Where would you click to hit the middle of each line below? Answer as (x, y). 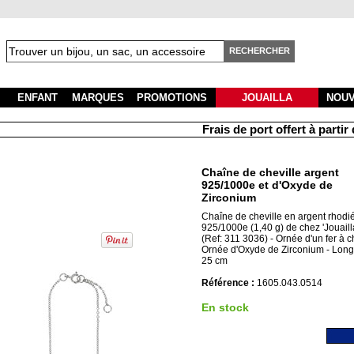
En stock (225, 307)
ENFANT (37, 98)
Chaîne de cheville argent (270, 172)
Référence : (229, 283)
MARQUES (98, 98)
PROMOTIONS (172, 98)
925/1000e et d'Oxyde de (267, 185)
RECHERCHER (259, 51)
